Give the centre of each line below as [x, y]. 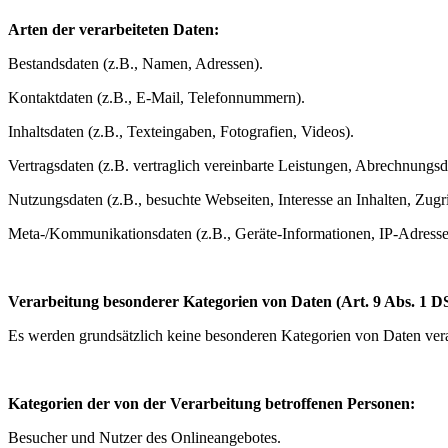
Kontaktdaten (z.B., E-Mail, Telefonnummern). [156, 97]
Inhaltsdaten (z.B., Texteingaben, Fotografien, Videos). [181, 131]
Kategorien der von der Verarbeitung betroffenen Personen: [211, 403]
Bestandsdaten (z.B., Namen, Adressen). [135, 63]
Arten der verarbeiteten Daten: [113, 29]
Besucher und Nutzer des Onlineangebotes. [144, 437]
